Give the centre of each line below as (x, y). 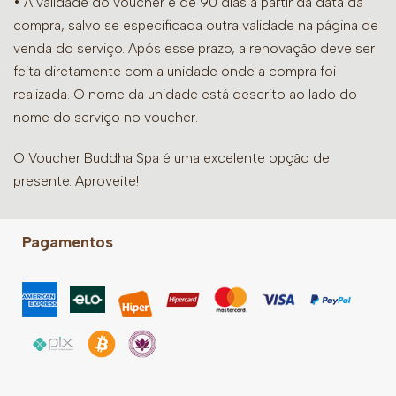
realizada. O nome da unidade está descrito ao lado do (185, 95)
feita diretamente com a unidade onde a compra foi (175, 72)
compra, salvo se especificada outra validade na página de (196, 26)
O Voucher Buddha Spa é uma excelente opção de (171, 158)
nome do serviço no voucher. (106, 118)
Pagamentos (68, 242)
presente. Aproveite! (76, 181)
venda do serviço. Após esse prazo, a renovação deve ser (194, 49)
